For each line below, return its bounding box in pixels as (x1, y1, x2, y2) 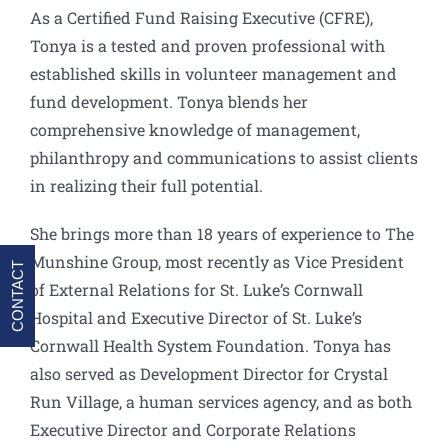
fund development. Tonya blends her (30, 90, 308, 112)
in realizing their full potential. (30, 174, 263, 196)
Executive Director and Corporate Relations (30, 418, 356, 440)
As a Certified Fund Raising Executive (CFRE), (30, 6, 373, 28)
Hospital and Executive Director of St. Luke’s (30, 306, 362, 328)
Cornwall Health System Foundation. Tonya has (30, 334, 391, 356)
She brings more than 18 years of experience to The (30, 222, 414, 244)
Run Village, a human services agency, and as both (30, 390, 412, 412)
